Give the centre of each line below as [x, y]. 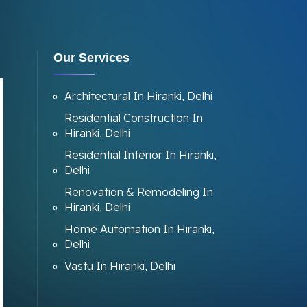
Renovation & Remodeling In [138, 192]
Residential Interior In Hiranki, [140, 155]
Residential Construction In [133, 118]
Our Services [91, 58]
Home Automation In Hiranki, [139, 229]
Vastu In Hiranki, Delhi [120, 266]
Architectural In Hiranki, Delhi [138, 96]
